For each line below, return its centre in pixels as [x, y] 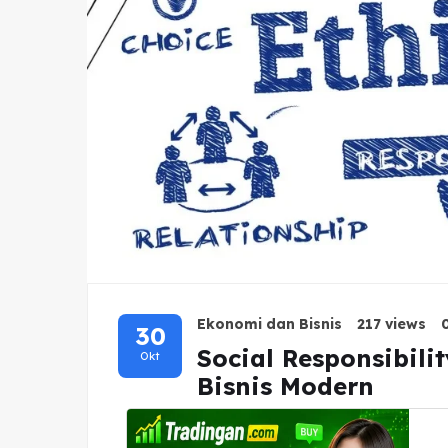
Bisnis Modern [285, 385]
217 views [391, 323]
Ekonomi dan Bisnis [269, 323]
